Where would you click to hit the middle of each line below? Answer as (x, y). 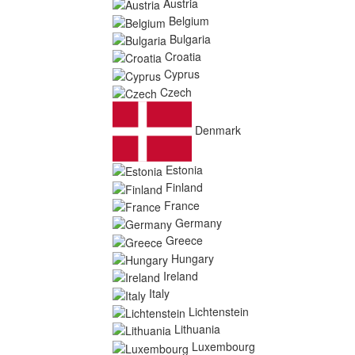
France (182, 205)
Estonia (184, 169)
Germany (198, 222)
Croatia (183, 56)
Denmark (218, 130)
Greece (184, 240)
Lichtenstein (219, 311)
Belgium (189, 21)
